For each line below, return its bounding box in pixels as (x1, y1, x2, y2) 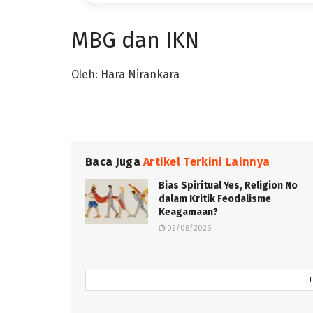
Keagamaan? (159, 206, 218, 219)
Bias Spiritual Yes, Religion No (159, 180, 298, 192)
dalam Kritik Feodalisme (159, 193, 271, 205)
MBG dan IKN (71, 27, 199, 53)
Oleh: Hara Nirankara (71, 68, 180, 82)
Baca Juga (85, 155, 140, 169)
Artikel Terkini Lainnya (143, 155, 270, 169)
